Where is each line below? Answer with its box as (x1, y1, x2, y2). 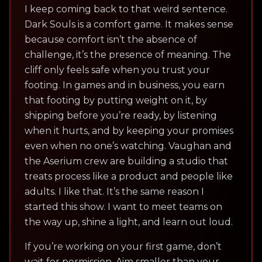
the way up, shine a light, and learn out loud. (25, 216, 233, 228)
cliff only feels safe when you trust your (25, 64, 210, 76)
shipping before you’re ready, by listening (25, 110, 217, 122)
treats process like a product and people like (25, 171, 233, 182)
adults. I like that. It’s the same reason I (25, 186, 204, 198)
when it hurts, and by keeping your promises (25, 125, 233, 137)
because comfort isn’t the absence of (25, 34, 197, 46)
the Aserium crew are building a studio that (25, 156, 228, 167)
